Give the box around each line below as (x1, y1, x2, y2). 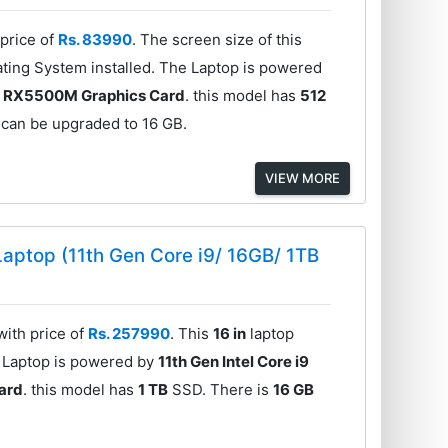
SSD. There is (168, 380, 274, 400)
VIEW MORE (264, 169, 340, 186)
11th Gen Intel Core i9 (158, 352, 310, 372)
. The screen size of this (132, 29, 303, 49)
